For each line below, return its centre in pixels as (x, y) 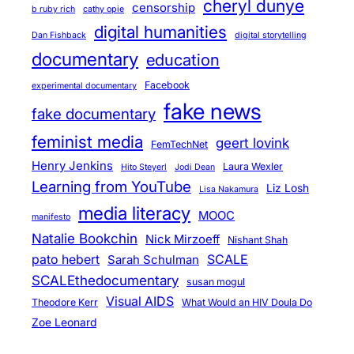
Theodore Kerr (65, 302)
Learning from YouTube (111, 186)
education (183, 59)
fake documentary (94, 114)
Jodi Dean (195, 167)
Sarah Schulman (153, 260)
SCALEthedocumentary (105, 280)
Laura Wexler (253, 166)
